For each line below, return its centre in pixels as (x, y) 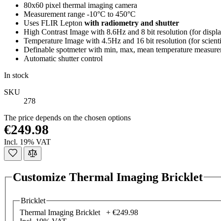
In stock (16, 75)
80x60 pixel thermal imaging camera (80, 5)
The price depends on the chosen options (67, 118)
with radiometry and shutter (132, 23)
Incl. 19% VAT (27, 142)
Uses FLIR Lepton (54, 23)
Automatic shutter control (63, 58)
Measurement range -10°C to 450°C (80, 14)
